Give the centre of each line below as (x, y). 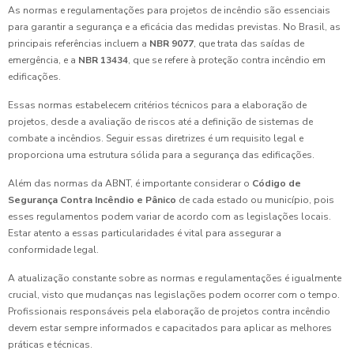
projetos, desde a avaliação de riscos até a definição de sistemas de (160, 122)
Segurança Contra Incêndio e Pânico (92, 200)
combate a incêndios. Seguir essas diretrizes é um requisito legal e (156, 139)
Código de (277, 184)
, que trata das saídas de (249, 44)
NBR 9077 (171, 44)
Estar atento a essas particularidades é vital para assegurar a (145, 233)
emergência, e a (43, 60)
